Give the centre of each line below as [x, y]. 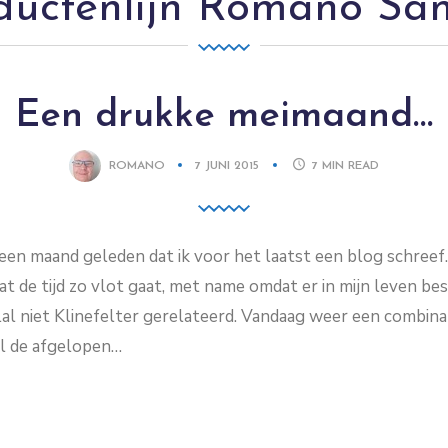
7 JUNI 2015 [228, 165]
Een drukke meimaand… [224, 116]
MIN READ [351, 165]
